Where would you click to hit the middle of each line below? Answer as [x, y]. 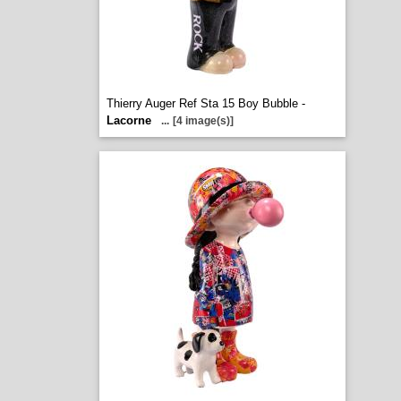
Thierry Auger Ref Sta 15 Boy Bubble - [205, 103]
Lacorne [128, 120]
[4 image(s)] [203, 121]
